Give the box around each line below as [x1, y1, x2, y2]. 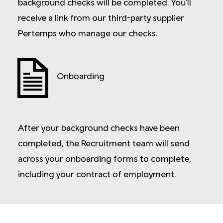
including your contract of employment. [18, 168, 176, 179]
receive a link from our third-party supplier [18, 12, 184, 23]
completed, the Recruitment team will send [18, 137, 190, 148]
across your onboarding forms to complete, [18, 153, 191, 164]
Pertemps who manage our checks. [18, 27, 158, 38]
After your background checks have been [18, 122, 180, 133]
